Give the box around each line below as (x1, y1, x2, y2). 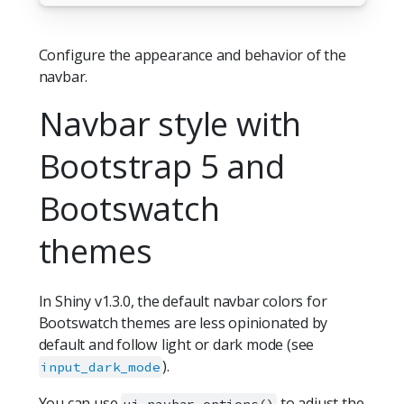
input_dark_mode (41, 358, 161, 375)
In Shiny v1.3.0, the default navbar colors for (38, 290, 327, 311)
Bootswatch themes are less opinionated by (38, 312, 328, 333)
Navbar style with (38, 101, 302, 147)
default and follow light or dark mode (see (38, 334, 315, 354)
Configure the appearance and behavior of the (38, 45, 346, 66)
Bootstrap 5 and (38, 143, 285, 189)
